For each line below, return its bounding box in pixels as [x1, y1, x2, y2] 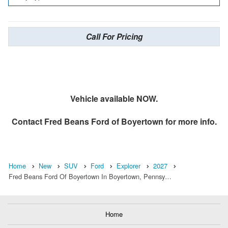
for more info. [163, 115, 217, 127]
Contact [11, 115, 44, 127]
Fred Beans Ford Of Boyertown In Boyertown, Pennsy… [9, 171, 172, 181]
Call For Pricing [85, 31, 142, 42]
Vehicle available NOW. [70, 92, 158, 104]
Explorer [117, 160, 140, 170]
